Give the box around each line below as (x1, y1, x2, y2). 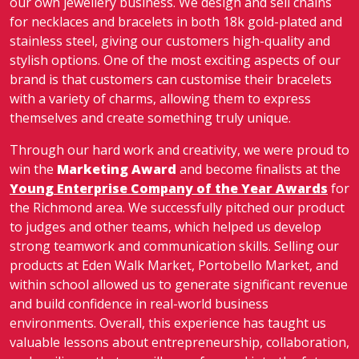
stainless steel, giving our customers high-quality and (10, 32, 330, 50)
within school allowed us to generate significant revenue (10, 276, 348, 293)
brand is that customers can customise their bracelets (10, 71, 332, 88)
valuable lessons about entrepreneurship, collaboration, (10, 333, 349, 351)
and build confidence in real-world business (10, 295, 268, 313)
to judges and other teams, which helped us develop (10, 218, 321, 236)
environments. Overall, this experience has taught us (10, 314, 326, 332)
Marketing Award (57, 160, 176, 178)
